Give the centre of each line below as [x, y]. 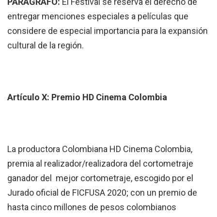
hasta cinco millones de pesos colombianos [92, 207]
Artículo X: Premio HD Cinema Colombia [87, 97]
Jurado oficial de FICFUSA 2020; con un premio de [102, 192]
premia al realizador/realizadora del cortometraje [100, 163]
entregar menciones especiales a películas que [98, 16]
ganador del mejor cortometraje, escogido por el [100, 178]
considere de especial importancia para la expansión [108, 31]
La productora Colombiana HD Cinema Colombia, [100, 149]
